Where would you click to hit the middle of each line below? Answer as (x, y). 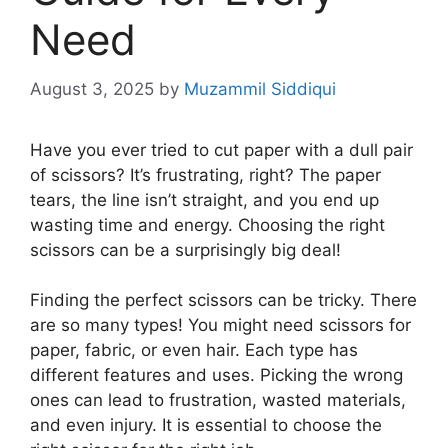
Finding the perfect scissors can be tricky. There (223, 300)
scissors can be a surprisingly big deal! (185, 249)
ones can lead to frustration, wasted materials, (218, 400)
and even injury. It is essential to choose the (206, 425)
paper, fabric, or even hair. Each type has (194, 350)
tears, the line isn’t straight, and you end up (204, 199)
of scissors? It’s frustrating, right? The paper (205, 174)
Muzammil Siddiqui (260, 88)
